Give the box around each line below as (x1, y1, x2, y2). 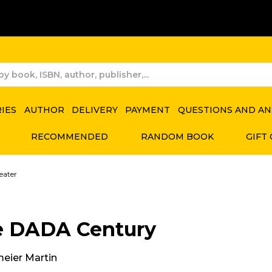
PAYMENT (125, 104, 171, 115)
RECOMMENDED (31, 131, 109, 142)
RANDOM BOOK (140, 131, 214, 142)
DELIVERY (71, 104, 118, 115)
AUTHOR (24, 104, 64, 115)
